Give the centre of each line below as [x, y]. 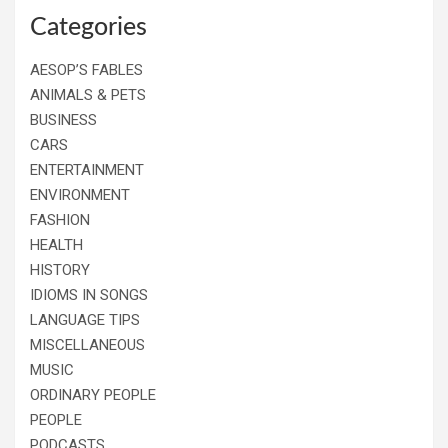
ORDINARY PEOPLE [93, 394]
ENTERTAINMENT [87, 169]
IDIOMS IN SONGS [89, 294]
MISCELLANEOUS [87, 344]
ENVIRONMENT [80, 194]
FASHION [60, 219]
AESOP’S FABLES [86, 69]
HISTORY [60, 269]
